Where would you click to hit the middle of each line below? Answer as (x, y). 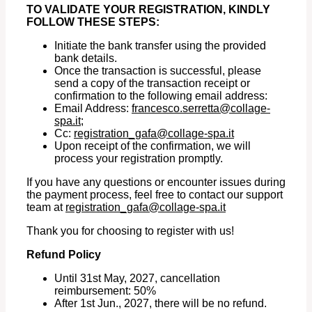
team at (46, 208)
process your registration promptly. (139, 159)
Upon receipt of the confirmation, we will (153, 146)
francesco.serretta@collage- (201, 109)
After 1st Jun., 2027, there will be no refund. (161, 304)
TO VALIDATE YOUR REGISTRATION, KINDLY (148, 10)
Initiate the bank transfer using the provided (160, 46)
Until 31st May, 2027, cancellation (137, 279)
